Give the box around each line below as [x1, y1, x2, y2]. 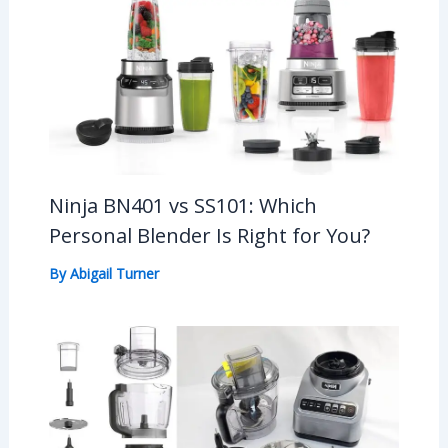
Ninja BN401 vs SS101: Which [48, 192, 317, 220]
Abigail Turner [69, 264, 159, 284]
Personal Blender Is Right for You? [48, 222, 370, 250]
